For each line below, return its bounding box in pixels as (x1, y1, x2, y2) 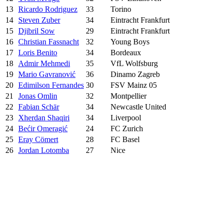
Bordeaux (110, 48, 141, 57)
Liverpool (110, 113, 141, 122)
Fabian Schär (18, 102, 59, 111)
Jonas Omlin (18, 91, 57, 100)
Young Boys (110, 37, 149, 46)
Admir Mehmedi (18, 59, 70, 68)
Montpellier (110, 91, 147, 100)
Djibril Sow (18, 26, 55, 35)
